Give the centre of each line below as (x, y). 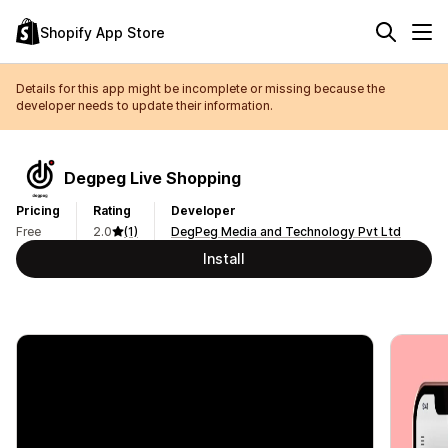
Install (224, 258)
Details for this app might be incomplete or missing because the (200, 88)
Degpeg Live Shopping (152, 177)
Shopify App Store (102, 32)
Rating (112, 210)
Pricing (38, 210)
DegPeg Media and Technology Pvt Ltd (286, 231)
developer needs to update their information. (144, 105)
